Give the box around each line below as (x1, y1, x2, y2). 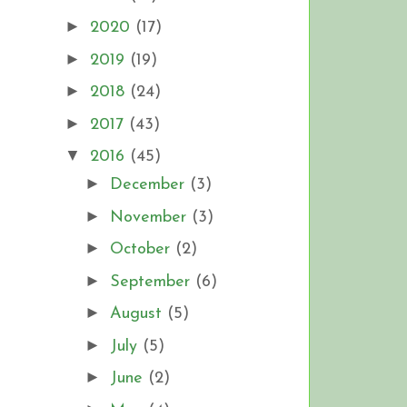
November (109, 208, 192, 226)
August (109, 305, 167, 323)
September (109, 273, 195, 291)
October (109, 241, 175, 259)
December (109, 176, 190, 194)
